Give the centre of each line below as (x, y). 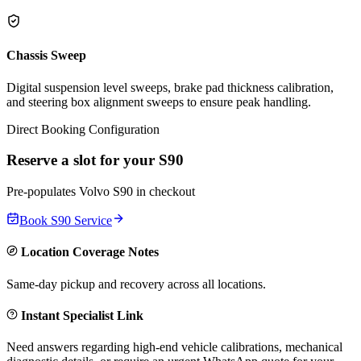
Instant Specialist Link (81, 315)
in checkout (164, 192)
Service (91, 221)
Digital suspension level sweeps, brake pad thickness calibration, (170, 87)
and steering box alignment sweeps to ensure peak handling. (159, 102)
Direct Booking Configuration (83, 129)
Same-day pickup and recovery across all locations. (136, 284)
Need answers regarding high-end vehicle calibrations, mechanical (174, 347)
